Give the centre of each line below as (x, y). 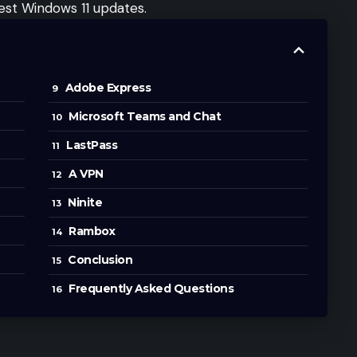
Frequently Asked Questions (151, 289)
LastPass (92, 145)
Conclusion (100, 260)
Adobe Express (108, 88)
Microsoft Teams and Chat (145, 117)
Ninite (85, 203)
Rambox (92, 231)
